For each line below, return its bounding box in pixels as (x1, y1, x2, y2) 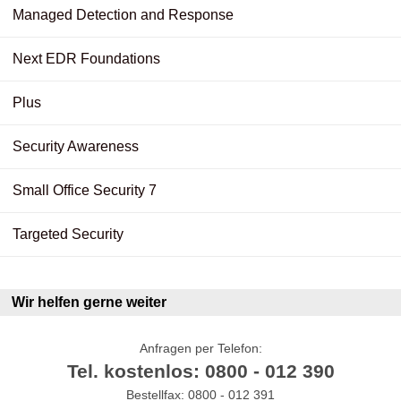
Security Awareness (13, 138, 139, 154)
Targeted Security (13, 226, 124, 242)
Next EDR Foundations (13, 50, 160, 66)
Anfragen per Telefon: (139, 340, 262, 355)
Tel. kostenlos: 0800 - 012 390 (66, 360, 335, 381)
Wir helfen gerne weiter (12, 294, 166, 311)
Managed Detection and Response (13, 6, 234, 22)
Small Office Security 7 (13, 182, 157, 198)
